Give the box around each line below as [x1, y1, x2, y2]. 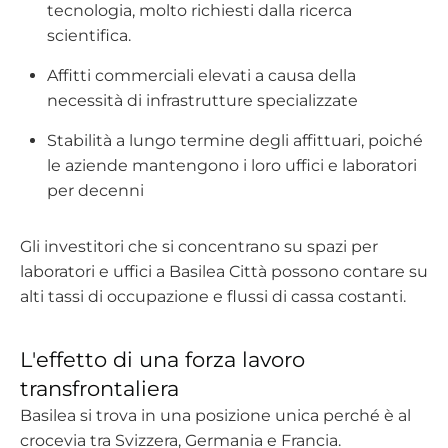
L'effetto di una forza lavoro [20, 347, 305, 372]
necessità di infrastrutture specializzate [47, 91, 359, 110]
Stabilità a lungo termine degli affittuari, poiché [47, 131, 424, 150]
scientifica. [47, 26, 132, 45]
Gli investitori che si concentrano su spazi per [20, 237, 378, 256]
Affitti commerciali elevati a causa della [47, 66, 357, 85]
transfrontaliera [20, 376, 179, 401]
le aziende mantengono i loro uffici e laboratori [47, 156, 418, 175]
